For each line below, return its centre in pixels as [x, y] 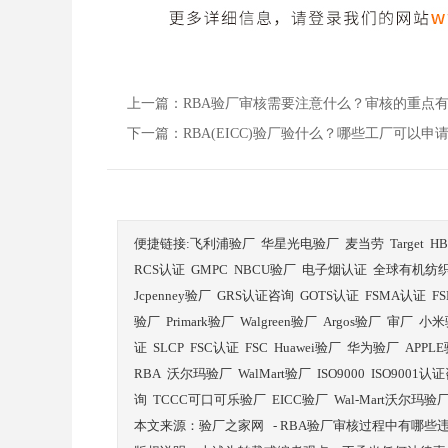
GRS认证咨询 [255, 295]
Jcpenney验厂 [172, 295]
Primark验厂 [200, 321]
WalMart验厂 [274, 373]
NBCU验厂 [265, 269]
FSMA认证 [395, 295]
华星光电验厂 [300, 243]
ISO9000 [341, 373]
